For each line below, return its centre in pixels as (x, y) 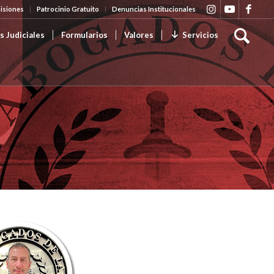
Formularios (85, 35)
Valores (139, 35)
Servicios (201, 35)
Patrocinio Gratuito (68, 9)
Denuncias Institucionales (154, 9)
